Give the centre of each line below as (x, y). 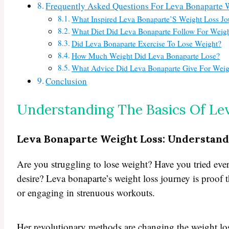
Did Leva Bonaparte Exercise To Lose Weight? (147, 44)
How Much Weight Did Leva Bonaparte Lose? (146, 56)
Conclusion (66, 81)
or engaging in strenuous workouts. (86, 192)
